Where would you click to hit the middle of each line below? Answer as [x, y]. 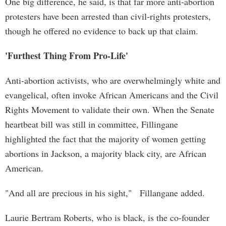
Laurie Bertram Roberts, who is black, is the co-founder [107, 217]
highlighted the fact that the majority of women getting [105, 139]
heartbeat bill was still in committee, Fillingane [92, 124]
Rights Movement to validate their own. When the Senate [110, 109]
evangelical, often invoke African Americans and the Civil [112, 95]
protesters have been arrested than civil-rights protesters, [108, 16]
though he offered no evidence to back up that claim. [102, 31]
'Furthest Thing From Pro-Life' [67, 55]
